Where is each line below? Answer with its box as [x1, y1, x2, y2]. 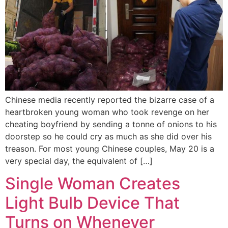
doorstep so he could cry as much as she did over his [5, 131, 212, 141]
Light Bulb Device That [5, 193, 180, 213]
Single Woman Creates [5, 174, 180, 194]
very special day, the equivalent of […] [5, 155, 153, 166]
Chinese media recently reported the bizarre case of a [5, 94, 214, 105]
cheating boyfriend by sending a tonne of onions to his [5, 119, 217, 129]
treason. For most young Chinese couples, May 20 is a [5, 143, 214, 154]
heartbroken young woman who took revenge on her [5, 106, 209, 117]
